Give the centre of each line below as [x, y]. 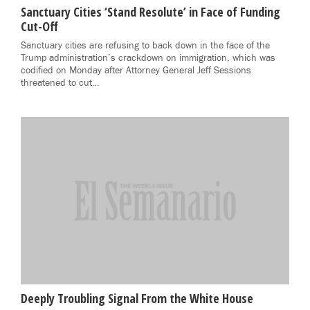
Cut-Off [39, 26]
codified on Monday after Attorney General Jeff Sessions [136, 70]
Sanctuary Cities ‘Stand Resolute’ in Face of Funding [151, 11]
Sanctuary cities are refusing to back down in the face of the [145, 45]
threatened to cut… [60, 83]
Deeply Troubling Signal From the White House [137, 299]
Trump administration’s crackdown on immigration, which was [148, 58]
